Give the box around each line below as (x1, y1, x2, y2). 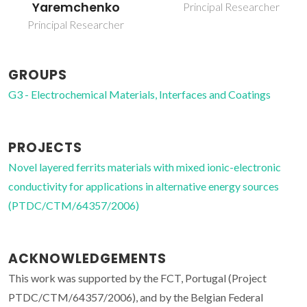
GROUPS (8, 66, 67, 85)
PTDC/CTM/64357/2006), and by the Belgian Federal (8, 291, 263, 304)
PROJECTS (8, 138, 82, 158)
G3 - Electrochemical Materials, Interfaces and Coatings (8, 88, 271, 101)
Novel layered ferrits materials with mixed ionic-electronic (8, 160, 281, 174)
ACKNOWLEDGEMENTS (8, 249, 167, 269)
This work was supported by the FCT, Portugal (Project (8, 271, 267, 285)
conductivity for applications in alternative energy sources (8, 180, 279, 193)
